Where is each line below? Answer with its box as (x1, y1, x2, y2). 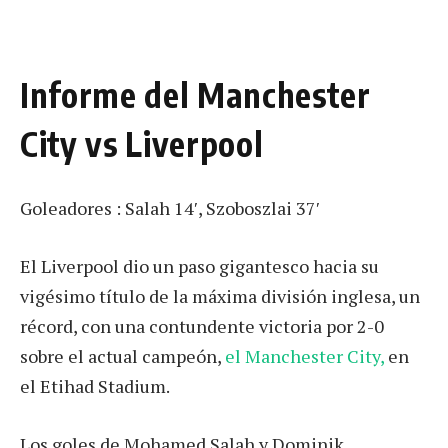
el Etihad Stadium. (20, 374, 170, 399)
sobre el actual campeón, (20, 344, 225, 369)
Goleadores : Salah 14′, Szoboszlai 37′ (20, 196, 320, 221)
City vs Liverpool (20, 123, 264, 165)
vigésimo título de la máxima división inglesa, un (20, 284, 420, 309)
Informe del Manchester (20, 74, 371, 116)
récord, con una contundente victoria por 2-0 (20, 314, 384, 339)
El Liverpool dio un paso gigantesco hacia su (20, 254, 379, 279)
